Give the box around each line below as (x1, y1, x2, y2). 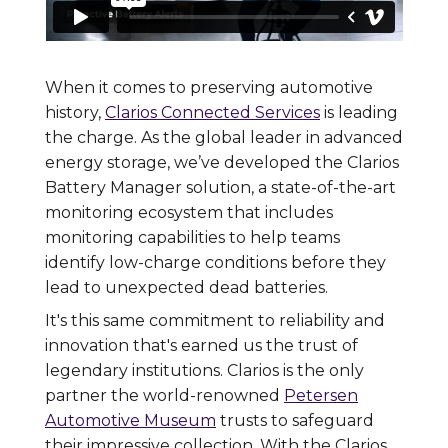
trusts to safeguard (216, 410, 374, 430)
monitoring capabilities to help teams (45, 227, 340, 247)
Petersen (284, 385, 358, 405)
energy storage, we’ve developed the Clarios (45, 152, 399, 172)
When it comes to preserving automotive (45, 77, 373, 97)
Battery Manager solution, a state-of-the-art (45, 177, 396, 197)
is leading (320, 102, 398, 122)
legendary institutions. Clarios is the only (45, 360, 364, 380)
